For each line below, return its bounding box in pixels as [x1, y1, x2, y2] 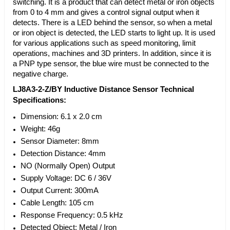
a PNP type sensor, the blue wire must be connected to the [13, 60, 209, 68]
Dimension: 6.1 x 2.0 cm [21, 112, 102, 121]
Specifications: [13, 96, 66, 105]
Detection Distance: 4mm [21, 149, 106, 158]
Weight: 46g [21, 125, 60, 133]
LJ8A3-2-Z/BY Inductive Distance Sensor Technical [13, 85, 194, 94]
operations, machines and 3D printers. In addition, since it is [13, 49, 212, 58]
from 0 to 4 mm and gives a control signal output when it [13, 8, 199, 17]
